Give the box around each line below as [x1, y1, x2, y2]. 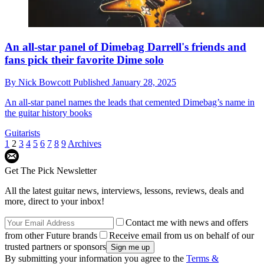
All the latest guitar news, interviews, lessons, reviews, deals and [5, 186, 244, 196]
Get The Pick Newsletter [5, 166, 97, 176]
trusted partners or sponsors [5, 242, 106, 252]
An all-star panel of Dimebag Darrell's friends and [5, 40, 246, 53]
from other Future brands [5, 230, 97, 241]
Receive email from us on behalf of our [109, 230, 254, 241]
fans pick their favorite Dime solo [5, 53, 164, 66]
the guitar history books [5, 108, 92, 118]
